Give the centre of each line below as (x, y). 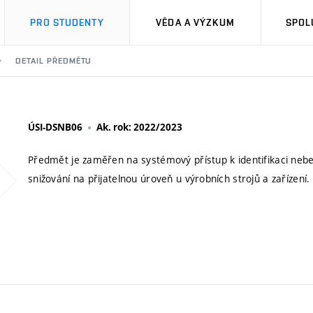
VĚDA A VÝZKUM (195, 22)
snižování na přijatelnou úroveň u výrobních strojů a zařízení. (169, 179)
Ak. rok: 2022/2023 (139, 127)
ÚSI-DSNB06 (55, 127)
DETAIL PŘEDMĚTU (54, 61)
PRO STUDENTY (67, 22)
